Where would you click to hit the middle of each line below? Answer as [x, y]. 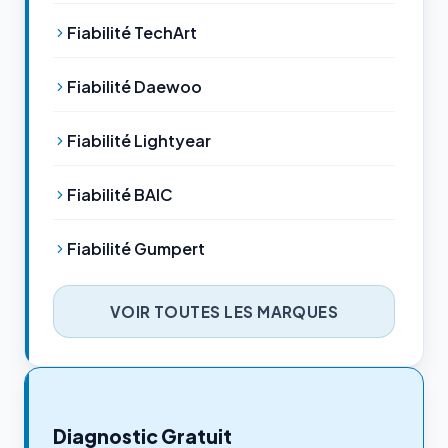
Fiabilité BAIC [120, 195]
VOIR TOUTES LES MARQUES [224, 311]
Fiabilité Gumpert [136, 249]
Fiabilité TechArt [132, 33]
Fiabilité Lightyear [139, 141]
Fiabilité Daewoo [134, 87]
